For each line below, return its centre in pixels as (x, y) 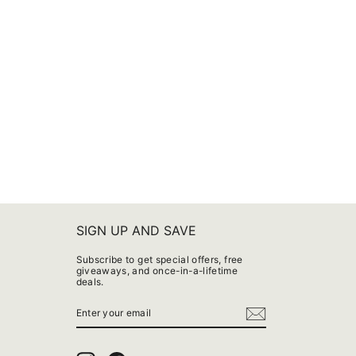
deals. (90, 282)
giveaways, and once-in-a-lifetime (157, 271)
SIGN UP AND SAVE (136, 231)
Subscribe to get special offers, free (159, 260)
